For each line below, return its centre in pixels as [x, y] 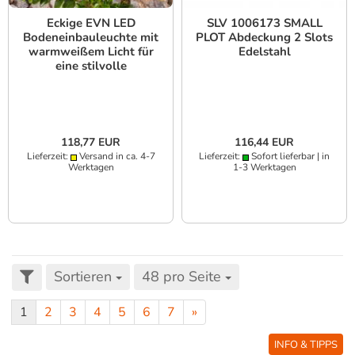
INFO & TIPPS [306, 345]
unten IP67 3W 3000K [91, 95]
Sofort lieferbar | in [289, 157]
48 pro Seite [181, 277]
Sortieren [83, 277]
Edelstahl [264, 52]
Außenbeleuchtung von [91, 80]
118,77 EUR [91, 143]
